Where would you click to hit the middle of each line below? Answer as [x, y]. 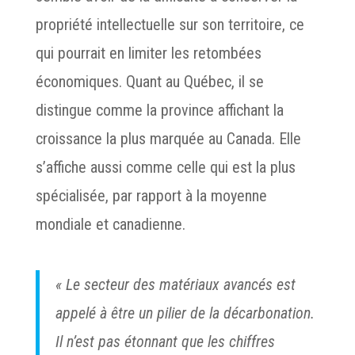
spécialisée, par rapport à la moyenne [151, 196]
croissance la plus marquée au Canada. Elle [168, 139]
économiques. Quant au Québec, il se [149, 82]
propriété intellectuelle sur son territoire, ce [170, 25]
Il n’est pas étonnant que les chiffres [165, 342]
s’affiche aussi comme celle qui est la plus [165, 167]
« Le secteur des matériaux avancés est [175, 284]
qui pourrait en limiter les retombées [148, 53]
